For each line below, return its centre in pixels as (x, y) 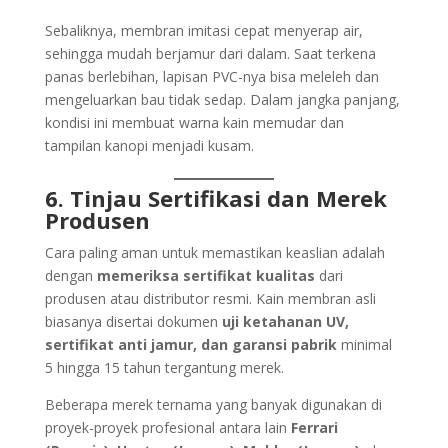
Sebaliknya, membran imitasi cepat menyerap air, (203, 31)
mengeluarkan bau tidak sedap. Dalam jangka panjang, (222, 100)
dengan (70, 276)
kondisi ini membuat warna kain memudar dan (194, 123)
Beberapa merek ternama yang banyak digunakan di (213, 405)
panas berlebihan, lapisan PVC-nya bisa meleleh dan (211, 77)
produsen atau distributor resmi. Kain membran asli (210, 299)
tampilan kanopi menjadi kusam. (149, 146)
